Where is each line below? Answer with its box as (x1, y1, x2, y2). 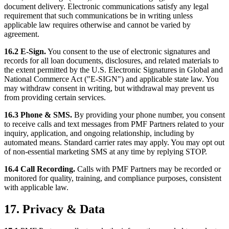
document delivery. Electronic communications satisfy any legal (4, 2, 209, 11)
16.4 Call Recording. (4, 164, 75, 173)
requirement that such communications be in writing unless (4, 11, 193, 20)
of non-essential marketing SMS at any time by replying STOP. (4, 147, 207, 156)
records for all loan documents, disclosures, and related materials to (4, 56, 219, 65)
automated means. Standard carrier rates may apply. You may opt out (4, 138, 224, 147)
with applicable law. (4, 182, 68, 192)
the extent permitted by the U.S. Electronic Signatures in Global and (4, 65, 223, 74)
